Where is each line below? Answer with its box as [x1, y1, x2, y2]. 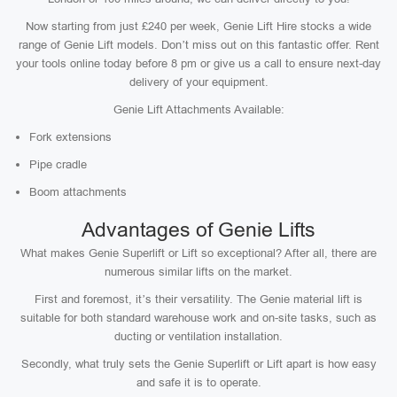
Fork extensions [29, 130, 112, 144]
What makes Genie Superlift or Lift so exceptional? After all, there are [20, 246, 377, 260]
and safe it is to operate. [136, 376, 261, 389]
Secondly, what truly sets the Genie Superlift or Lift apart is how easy [20, 357, 377, 370]
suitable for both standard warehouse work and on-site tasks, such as [20, 311, 377, 324]
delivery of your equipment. [128, 75, 269, 89]
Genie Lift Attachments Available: [113, 103, 284, 116]
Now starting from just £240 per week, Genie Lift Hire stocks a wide [26, 19, 371, 33]
